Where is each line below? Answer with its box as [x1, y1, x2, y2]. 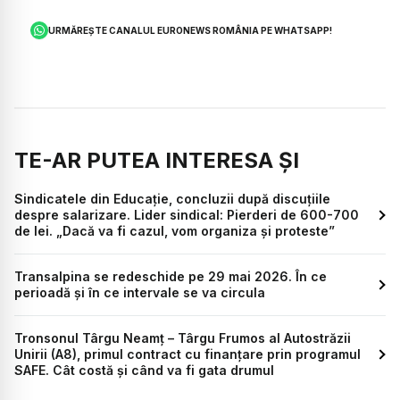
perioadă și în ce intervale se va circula [14, 285, 265, 301]
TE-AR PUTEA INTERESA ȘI [14, 147, 299, 174]
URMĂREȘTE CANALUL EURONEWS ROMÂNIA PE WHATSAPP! [48, 24, 333, 36]
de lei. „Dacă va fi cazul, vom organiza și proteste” [14, 223, 335, 239]
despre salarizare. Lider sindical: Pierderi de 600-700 [14, 207, 359, 223]
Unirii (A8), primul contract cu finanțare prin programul [14, 346, 361, 362]
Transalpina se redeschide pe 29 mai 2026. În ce [14, 269, 327, 285]
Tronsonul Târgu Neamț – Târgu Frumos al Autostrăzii [14, 330, 351, 346]
